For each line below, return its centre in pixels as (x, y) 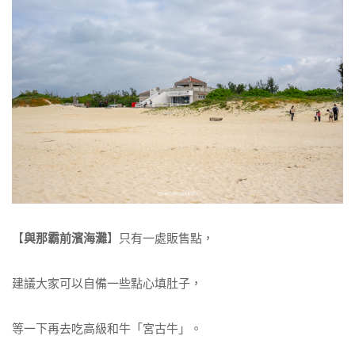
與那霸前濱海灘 (65, 239)
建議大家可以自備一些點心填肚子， (107, 283)
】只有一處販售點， (160, 239)
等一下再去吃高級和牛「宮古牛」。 (107, 328)
